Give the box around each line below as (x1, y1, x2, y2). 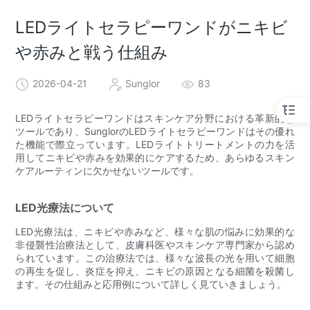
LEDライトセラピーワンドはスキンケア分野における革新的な (15, 111, 295, 124)
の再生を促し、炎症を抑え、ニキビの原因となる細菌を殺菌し (15, 264, 295, 277)
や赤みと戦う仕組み (15, 42, 169, 63)
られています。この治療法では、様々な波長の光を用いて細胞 (15, 251, 295, 264)
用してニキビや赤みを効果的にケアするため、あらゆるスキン (15, 151, 295, 163)
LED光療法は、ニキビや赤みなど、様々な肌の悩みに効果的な (15, 225, 295, 237)
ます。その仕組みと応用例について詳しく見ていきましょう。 (15, 277, 287, 290)
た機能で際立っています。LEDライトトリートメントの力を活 (15, 138, 295, 150)
